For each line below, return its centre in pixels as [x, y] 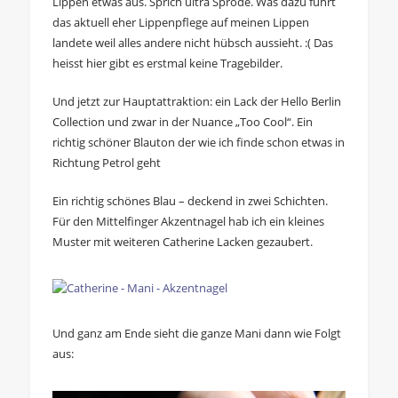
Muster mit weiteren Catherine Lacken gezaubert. [182, 241]
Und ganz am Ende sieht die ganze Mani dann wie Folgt [196, 333]
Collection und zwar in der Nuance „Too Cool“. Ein [182, 121]
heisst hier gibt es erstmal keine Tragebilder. [167, 63]
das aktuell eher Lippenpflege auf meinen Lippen [180, 22]
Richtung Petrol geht [106, 162]
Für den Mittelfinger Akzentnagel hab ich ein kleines [188, 221]
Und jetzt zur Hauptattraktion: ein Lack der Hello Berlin [196, 101]
